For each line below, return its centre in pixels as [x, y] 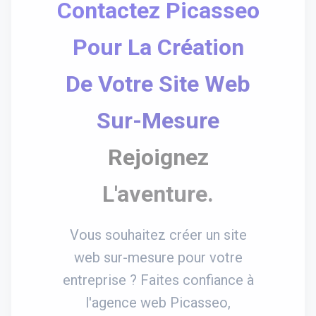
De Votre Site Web [158, 84]
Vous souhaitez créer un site [158, 235]
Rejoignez [158, 157]
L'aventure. [158, 194]
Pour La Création [158, 47]
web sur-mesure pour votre [158, 257]
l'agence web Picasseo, [158, 302]
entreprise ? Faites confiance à [158, 280]
